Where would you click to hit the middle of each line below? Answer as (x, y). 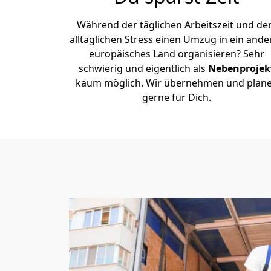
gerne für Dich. (177, 97)
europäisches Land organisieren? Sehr (177, 54)
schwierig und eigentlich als (143, 68)
